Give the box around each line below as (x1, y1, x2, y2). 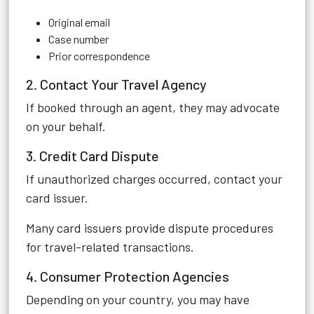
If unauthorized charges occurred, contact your (26, 171, 282, 186)
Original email (48, 15, 110, 29)
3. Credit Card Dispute (26, 147, 159, 164)
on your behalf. (26, 118, 106, 134)
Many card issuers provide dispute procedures (26, 220, 273, 235)
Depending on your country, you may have (26, 292, 250, 307)
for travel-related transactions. (26, 239, 194, 254)
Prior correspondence (48, 49, 150, 62)
